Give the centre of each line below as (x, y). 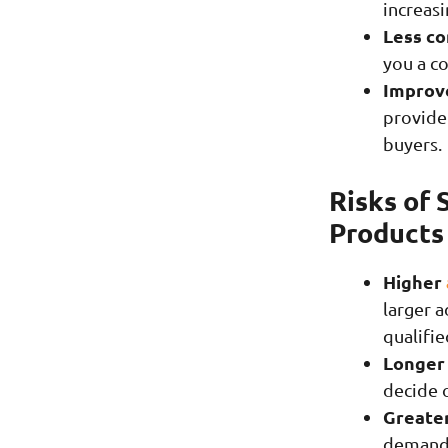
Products (386, 232)
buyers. (412, 144)
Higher (414, 282)
